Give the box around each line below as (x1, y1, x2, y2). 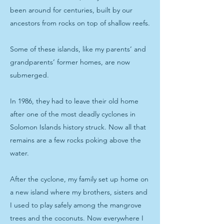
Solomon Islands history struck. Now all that (10, 122, 146, 131)
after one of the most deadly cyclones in (10, 109, 135, 118)
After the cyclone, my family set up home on (10, 174, 148, 183)
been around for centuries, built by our (10, 5, 132, 14)
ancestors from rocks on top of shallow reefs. (10, 18, 150, 27)
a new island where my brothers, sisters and (10, 187, 147, 196)
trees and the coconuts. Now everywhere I (10, 213, 143, 222)
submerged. (10, 70, 49, 79)
